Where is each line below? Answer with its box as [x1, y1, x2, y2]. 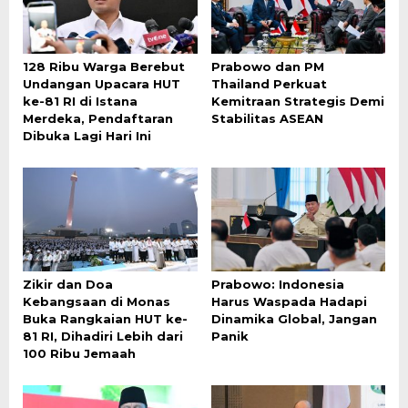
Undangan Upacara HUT [23, 76, 180, 92]
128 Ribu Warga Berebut [23, 59, 185, 75]
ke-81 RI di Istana [23, 94, 138, 109]
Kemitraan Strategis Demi [210, 94, 384, 109]
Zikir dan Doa [23, 277, 113, 291]
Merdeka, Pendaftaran [23, 111, 173, 127]
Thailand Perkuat [210, 76, 327, 92]
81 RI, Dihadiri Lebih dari [23, 329, 183, 343]
